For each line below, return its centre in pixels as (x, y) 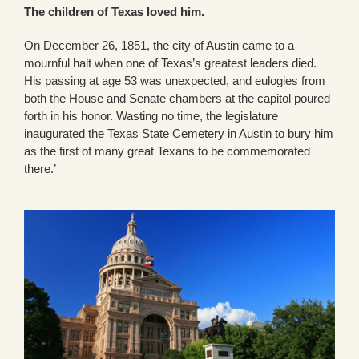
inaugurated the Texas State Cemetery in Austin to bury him (179, 134)
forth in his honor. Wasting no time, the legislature (151, 116)
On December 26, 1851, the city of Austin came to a (159, 46)
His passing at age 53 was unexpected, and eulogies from (175, 81)
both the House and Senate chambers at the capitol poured (177, 99)
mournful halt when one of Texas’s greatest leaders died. (170, 63)
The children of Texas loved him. (114, 12)
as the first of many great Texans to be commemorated (167, 151)
